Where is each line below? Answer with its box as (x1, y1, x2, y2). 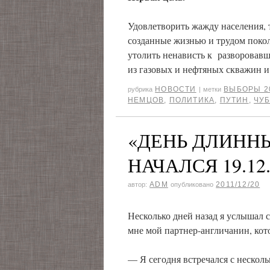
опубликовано (171, 181, 214, 188)
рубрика (128, 86, 152, 93)
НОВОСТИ (155, 85, 196, 93)
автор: (128, 181, 147, 188)
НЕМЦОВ (128, 96, 165, 104)
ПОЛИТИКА (169, 96, 215, 104)
